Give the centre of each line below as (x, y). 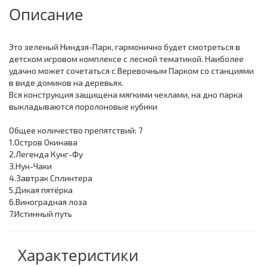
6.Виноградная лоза (48, 202)
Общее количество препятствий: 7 (76, 131)
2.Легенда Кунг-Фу (46, 154)
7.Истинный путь (41, 214)
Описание (46, 15)
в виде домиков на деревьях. (66, 83)
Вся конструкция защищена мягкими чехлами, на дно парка (126, 95)
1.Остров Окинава (43, 142)
